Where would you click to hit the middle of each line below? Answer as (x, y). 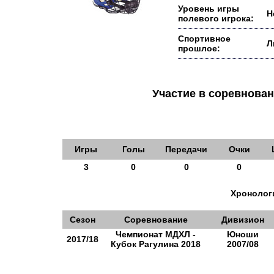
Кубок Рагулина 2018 (156, 244)
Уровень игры (209, 9)
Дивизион (243, 220)
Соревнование (156, 220)
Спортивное (204, 39)
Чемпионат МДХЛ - (156, 234)
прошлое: (199, 48)
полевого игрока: (216, 18)
